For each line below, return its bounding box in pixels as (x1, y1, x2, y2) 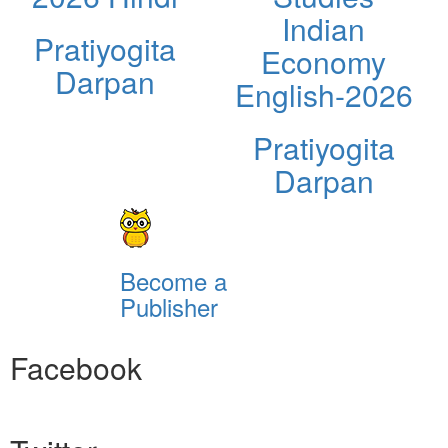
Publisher (119, 288, 218, 324)
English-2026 (234, 72, 413, 116)
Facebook (10, 345, 142, 389)
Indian (282, 6, 365, 50)
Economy (261, 39, 386, 83)
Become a (119, 262, 227, 298)
